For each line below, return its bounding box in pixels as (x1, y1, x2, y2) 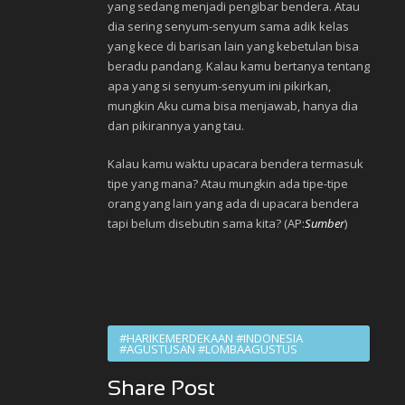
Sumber (305, 215, 344, 232)
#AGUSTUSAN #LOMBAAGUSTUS (119, 341, 297, 358)
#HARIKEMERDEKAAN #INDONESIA (119, 330, 303, 347)
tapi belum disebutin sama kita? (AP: (108, 215, 305, 232)
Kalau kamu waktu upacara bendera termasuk (108, 155, 363, 173)
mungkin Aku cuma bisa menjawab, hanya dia (108, 98, 358, 115)
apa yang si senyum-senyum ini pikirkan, (108, 78, 331, 95)
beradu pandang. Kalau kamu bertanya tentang (108, 58, 370, 75)
